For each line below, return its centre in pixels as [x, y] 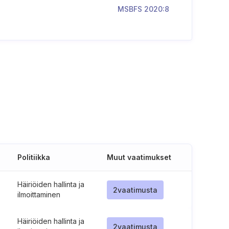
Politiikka [33, 157]
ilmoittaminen [39, 194]
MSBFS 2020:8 [143, 9]
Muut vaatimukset [139, 157]
